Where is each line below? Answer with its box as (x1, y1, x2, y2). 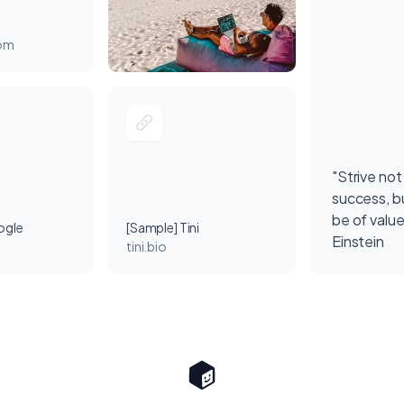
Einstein (332, 232, 384, 251)
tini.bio (126, 238, 167, 254)
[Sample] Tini (126, 219, 200, 235)
